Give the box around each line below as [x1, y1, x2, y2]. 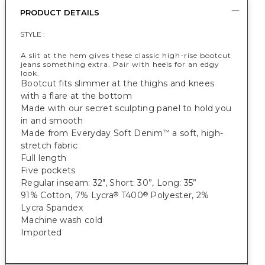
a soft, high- [170, 128, 224, 138]
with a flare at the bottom [21, 91, 132, 101]
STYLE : [20, 30, 45, 38]
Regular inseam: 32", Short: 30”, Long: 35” [21, 177, 197, 188]
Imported [21, 227, 62, 238]
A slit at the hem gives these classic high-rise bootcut [21, 51, 231, 60]
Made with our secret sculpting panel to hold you [21, 103, 232, 114]
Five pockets [21, 165, 76, 176]
